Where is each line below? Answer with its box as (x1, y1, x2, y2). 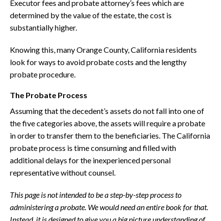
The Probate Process (10, 90, 87, 100)
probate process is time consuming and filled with (10, 143, 176, 153)
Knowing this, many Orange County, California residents (10, 45, 197, 55)
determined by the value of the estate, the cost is (10, 10, 172, 20)
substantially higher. (10, 23, 77, 33)
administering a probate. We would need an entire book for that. (10, 202, 208, 212)
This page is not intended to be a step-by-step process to (10, 190, 182, 200)
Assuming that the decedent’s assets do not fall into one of (10, 106, 204, 116)
